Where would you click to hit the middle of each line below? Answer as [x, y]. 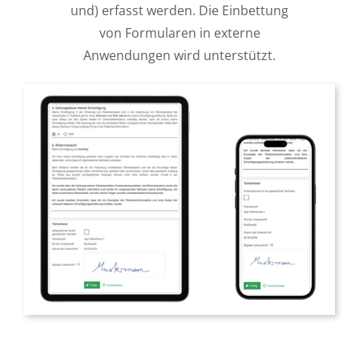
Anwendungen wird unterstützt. [179, 56]
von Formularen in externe [179, 33]
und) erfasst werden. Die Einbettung [179, 11]
